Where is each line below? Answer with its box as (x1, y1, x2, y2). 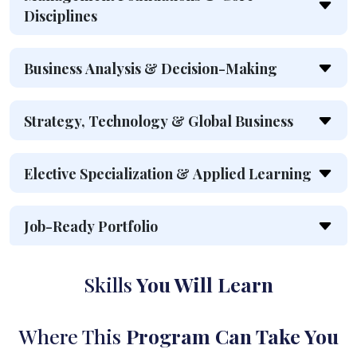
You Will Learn (132, 271, 273, 298)
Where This (18, 323, 126, 350)
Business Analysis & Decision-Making (24, 59, 277, 79)
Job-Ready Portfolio (24, 217, 158, 237)
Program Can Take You (126, 323, 339, 350)
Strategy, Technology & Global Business (24, 112, 293, 131)
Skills (84, 271, 132, 298)
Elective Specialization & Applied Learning (24, 164, 312, 184)
